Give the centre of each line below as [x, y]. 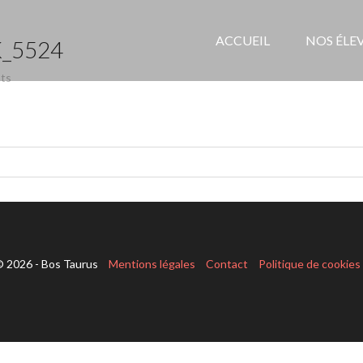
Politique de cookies [310, 264]
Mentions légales [152, 264]
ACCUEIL [243, 40]
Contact [227, 264]
